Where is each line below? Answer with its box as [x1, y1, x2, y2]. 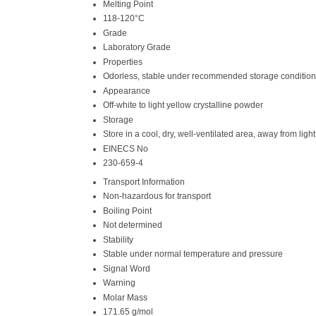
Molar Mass [103, 292, 147, 303]
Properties [103, 56, 142, 67]
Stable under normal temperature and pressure [103, 248, 283, 259]
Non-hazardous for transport [103, 190, 211, 201]
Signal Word [103, 263, 150, 274]
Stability [103, 234, 133, 245]
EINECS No [103, 143, 148, 154]
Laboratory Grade [103, 42, 171, 52]
